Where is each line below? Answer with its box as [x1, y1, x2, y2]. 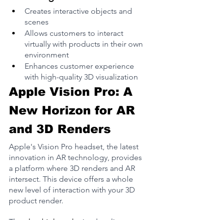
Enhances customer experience [25, 61, 136, 71]
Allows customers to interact [25, 28, 125, 38]
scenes [25, 17, 49, 27]
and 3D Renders [9, 122, 111, 136]
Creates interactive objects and [25, 6, 134, 16]
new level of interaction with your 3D [9, 185, 137, 194]
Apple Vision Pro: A [9, 85, 137, 99]
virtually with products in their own [25, 39, 145, 49]
